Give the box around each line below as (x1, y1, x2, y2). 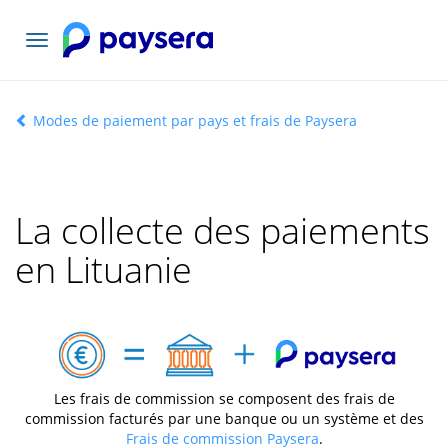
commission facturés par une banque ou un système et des (24, 408, 424, 428)
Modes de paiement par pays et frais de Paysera (29, 111, 357, 130)
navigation (36, 72, 106, 91)
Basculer (36, 32, 94, 51)
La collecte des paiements (15, 206, 430, 255)
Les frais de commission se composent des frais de (53, 388, 395, 408)
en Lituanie (15, 245, 192, 294)
